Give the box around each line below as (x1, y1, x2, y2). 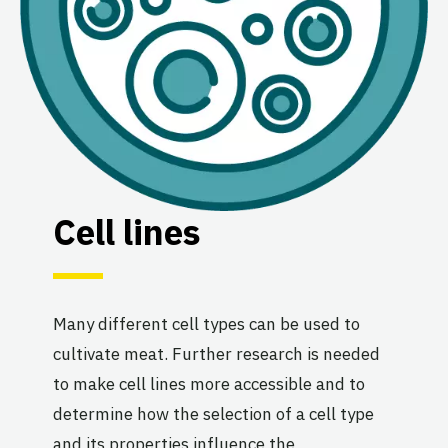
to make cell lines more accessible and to (52, 372, 365, 395)
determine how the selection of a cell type (52, 402, 374, 425)
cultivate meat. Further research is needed (52, 342, 380, 365)
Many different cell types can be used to (52, 312, 360, 335)
